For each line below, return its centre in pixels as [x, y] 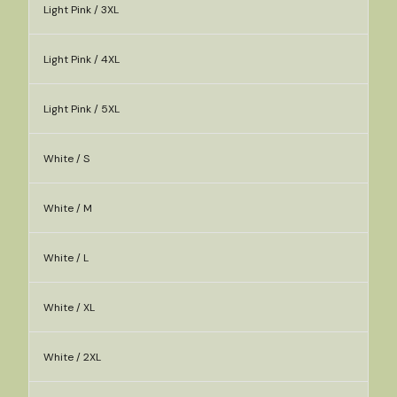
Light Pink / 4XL [82, 59]
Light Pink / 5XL [82, 109]
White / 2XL [72, 357]
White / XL [69, 307]
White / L [66, 258]
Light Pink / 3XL [81, 10]
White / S [66, 159]
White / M [68, 208]
